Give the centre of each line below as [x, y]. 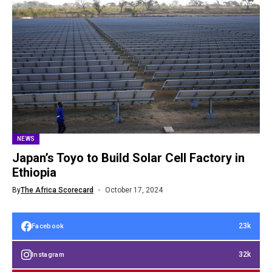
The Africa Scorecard [57, 190]
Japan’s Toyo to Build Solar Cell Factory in [128, 158]
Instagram [48, 254]
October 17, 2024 [134, 190]
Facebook [48, 226]
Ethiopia [34, 172]
